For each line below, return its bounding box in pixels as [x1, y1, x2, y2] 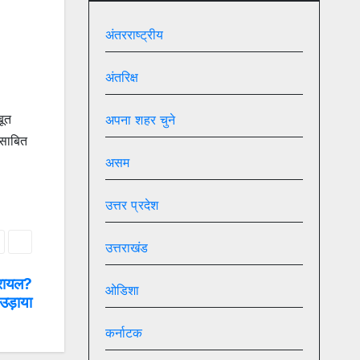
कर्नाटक [104, 325, 143, 342]
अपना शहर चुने [104, 112, 176, 129]
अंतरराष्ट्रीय [104, 27, 164, 43]
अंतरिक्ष [104, 69, 139, 86]
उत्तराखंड [104, 239, 149, 256]
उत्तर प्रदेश [104, 197, 159, 214]
